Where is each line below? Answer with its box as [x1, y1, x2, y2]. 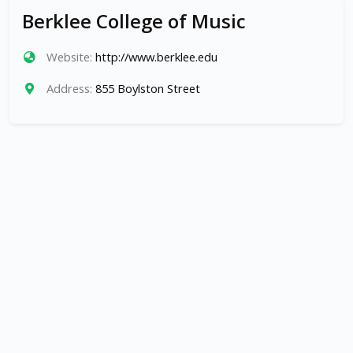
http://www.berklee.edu [95, 49, 217, 65]
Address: [46, 80, 92, 97]
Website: [46, 49, 92, 65]
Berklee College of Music [22, 8, 246, 35]
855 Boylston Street [95, 80, 200, 97]
